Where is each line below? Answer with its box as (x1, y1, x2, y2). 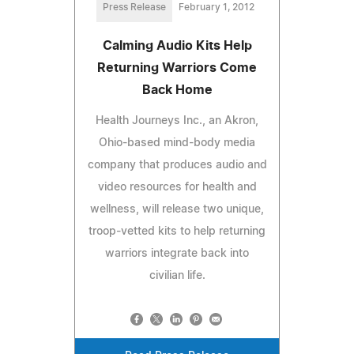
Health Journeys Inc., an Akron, (96, 115, 258, 126)
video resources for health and (97, 181, 257, 193)
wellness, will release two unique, (90, 203, 264, 215)
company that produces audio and (87, 159, 267, 171)
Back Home (141, 83, 213, 96)
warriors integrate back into (105, 247, 249, 259)
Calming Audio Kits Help (102, 39, 252, 52)
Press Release (103, 2, 166, 12)
